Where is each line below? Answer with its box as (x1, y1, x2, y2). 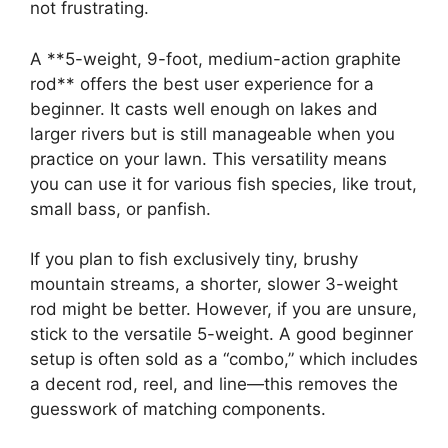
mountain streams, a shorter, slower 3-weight (30, 274, 398, 294)
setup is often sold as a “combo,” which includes (30, 349, 418, 369)
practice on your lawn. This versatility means (30, 148, 387, 169)
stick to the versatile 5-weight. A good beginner (30, 324, 413, 344)
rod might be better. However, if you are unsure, (30, 299, 417, 319)
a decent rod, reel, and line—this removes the (30, 374, 398, 394)
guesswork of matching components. (30, 399, 326, 419)
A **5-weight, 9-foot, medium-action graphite (30, 48, 401, 69)
